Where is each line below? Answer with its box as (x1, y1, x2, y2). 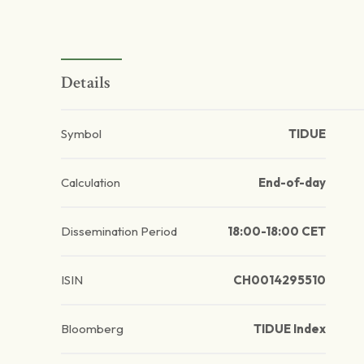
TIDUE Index (253, 321, 326, 337)
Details (61, 71, 111, 94)
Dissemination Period (61, 223, 177, 240)
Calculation (61, 175, 120, 191)
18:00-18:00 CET (227, 223, 326, 240)
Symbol (61, 126, 102, 142)
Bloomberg (61, 321, 123, 337)
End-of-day (258, 175, 326, 191)
